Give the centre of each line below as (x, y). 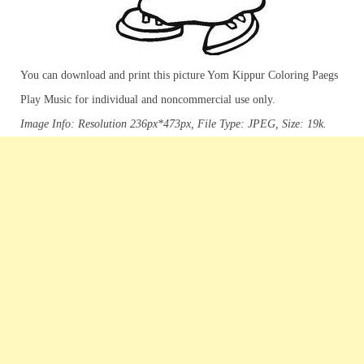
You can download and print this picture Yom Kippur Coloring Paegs (179, 75)
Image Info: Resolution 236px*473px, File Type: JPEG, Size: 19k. (173, 124)
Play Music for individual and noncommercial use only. (148, 100)
